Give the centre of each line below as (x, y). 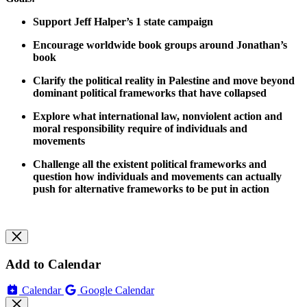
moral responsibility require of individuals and (140, 128)
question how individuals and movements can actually (157, 176)
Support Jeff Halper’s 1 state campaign (123, 21)
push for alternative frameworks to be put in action (151, 188)
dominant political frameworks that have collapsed (151, 93)
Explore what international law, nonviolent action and (158, 116)
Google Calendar (117, 291)
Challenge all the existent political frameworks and (150, 164)
